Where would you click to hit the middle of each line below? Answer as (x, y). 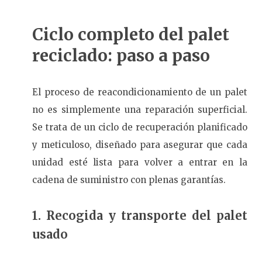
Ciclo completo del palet (131, 35)
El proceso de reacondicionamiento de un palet (140, 92)
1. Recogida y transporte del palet (140, 216)
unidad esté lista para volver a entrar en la (140, 163)
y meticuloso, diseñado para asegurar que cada (140, 145)
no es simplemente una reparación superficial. (140, 110)
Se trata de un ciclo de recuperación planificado (140, 127)
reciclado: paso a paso (121, 56)
